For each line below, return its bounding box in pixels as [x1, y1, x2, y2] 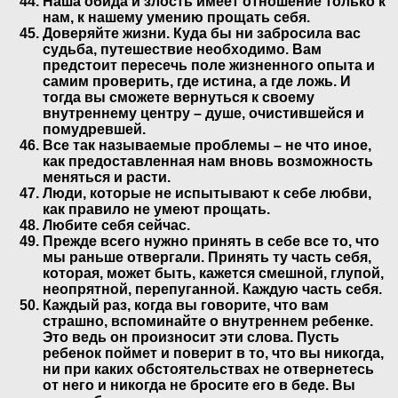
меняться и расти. [43, 169, 171, 185]
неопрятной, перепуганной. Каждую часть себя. [43, 281, 382, 297]
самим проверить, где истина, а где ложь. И [43, 73, 351, 89]
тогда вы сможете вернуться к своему [43, 89, 314, 105]
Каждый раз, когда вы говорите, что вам [43, 297, 329, 313]
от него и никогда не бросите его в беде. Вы [43, 377, 355, 393]
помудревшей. [43, 121, 146, 137]
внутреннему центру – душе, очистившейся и [43, 105, 364, 121]
